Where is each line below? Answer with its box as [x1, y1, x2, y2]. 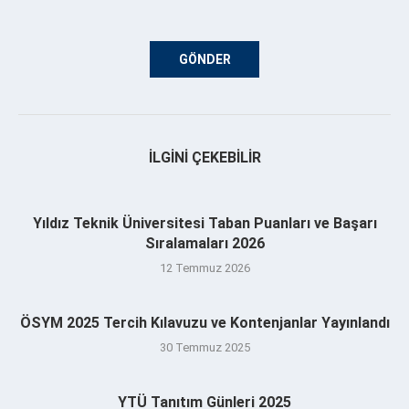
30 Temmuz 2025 [159, 340, 250, 354]
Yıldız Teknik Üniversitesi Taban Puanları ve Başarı [32, 214, 377, 232]
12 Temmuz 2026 [159, 260, 250, 275]
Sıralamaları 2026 [144, 234, 265, 252]
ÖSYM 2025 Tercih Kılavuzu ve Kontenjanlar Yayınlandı [19, 313, 390, 331]
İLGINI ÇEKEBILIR [148, 148, 261, 166]
